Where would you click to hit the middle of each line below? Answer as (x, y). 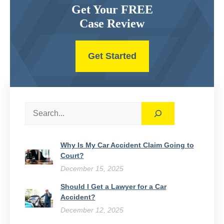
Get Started (112, 56)
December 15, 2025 (92, 168)
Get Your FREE (112, 9)
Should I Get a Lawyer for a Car (113, 186)
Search (37, 107)
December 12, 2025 (92, 210)
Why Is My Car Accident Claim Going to (127, 145)
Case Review (112, 23)
